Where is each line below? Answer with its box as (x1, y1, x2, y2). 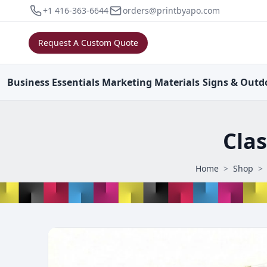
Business (7, 76, 49, 89)
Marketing (102, 76, 153, 89)
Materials (154, 76, 200, 89)
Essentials (52, 76, 100, 89)
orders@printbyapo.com (123, 5, 220, 16)
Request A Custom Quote (38, 37, 138, 48)
